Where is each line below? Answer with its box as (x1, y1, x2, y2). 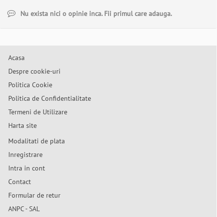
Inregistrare (8, 150, 43, 159)
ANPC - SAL (8, 204, 40, 213)
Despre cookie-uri (8, 67, 61, 76)
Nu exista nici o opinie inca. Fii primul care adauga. (20, 9, 172, 18)
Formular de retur (8, 191, 61, 200)
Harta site (8, 121, 37, 130)
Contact (8, 177, 31, 186)
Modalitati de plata (8, 137, 65, 145)
